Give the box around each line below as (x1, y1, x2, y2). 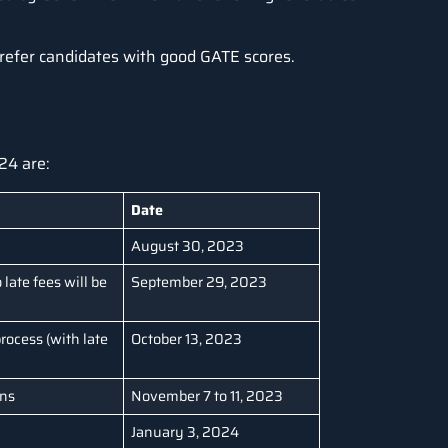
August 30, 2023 (131, 234, 245, 257)
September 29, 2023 (131, 270, 268, 293)
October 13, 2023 (131, 327, 243, 350)
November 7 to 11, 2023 (131, 384, 284, 407)
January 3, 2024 (131, 420, 240, 443)
